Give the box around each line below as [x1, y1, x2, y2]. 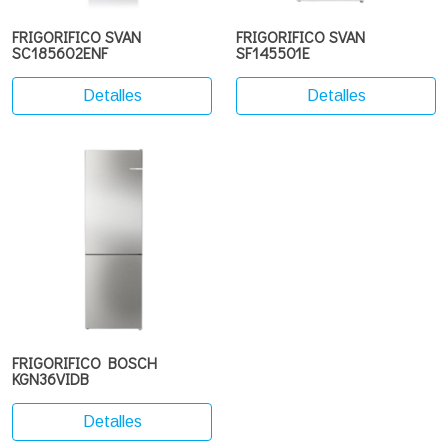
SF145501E [236, 42, 310, 63]
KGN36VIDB [12, 368, 89, 389]
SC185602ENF [12, 42, 108, 63]
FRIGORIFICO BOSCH [12, 352, 157, 373]
